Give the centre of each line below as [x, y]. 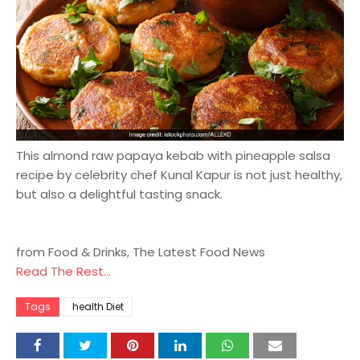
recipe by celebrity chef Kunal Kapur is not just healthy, [179, 175]
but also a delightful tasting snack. [119, 194]
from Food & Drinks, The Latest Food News [141, 252]
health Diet [98, 307]
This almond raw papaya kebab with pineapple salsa [173, 156]
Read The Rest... [63, 272]
